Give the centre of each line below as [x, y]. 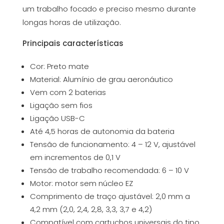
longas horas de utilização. [71, 22]
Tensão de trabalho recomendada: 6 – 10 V [109, 170]
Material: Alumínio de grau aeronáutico [101, 79]
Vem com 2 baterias [68, 92]
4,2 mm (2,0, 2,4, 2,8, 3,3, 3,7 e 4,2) [91, 209]
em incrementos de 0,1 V [75, 157]
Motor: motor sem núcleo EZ [81, 183]
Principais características [73, 43]
